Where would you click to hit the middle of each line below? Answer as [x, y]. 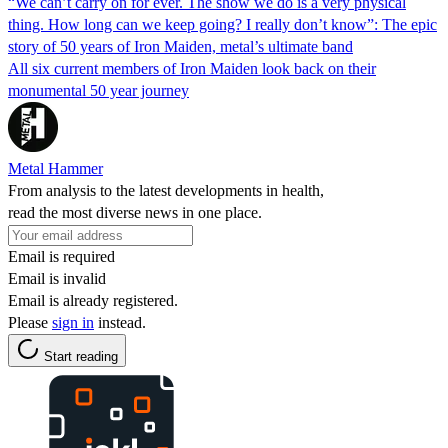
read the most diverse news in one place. [135, 212]
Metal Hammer [55, 168]
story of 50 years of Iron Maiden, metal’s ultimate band [180, 46]
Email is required [61, 256]
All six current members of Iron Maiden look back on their [192, 68]
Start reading [81, 356]
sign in [73, 322]
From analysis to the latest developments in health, [166, 190]
